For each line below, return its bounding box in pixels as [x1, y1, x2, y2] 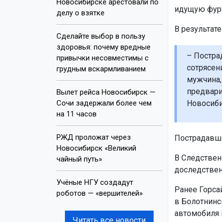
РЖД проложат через [56, 132, 131, 142]
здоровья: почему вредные [56, 42, 151, 52]
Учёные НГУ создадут [56, 177, 133, 187]
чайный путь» [56, 154, 102, 164]
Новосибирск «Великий [56, 143, 136, 153]
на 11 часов [56, 109, 97, 118]
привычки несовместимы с [56, 53, 149, 62]
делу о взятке [56, 8, 105, 17]
